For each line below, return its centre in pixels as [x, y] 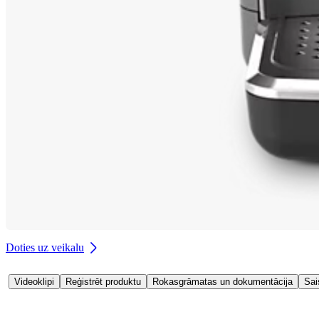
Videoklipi [34, 281]
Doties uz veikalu [45, 247]
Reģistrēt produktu [103, 281]
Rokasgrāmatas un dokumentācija [223, 281]
